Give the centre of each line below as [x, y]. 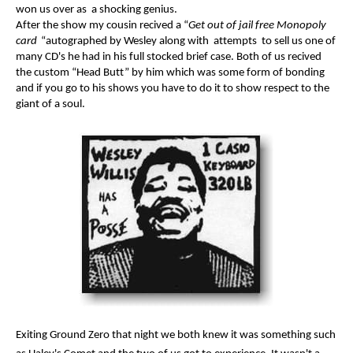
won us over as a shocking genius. [97, 9]
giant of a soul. [50, 104]
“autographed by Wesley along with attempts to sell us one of [188, 41]
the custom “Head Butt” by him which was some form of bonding [170, 72]
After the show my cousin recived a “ [102, 25]
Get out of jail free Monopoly [257, 25]
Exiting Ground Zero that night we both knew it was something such [176, 335]
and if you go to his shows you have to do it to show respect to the [173, 88]
